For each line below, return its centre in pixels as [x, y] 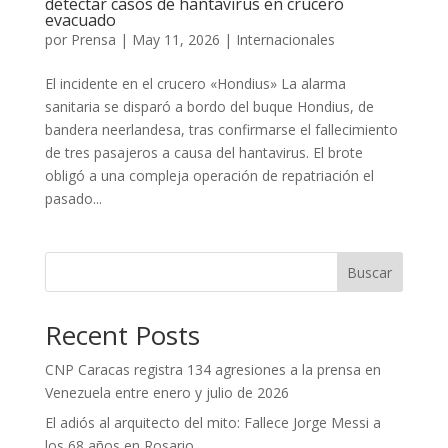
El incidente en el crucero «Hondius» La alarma [195, 83]
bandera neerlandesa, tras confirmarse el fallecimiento [221, 129]
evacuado [80, 19]
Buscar [370, 272]
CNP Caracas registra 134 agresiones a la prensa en [212, 369]
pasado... [73, 198]
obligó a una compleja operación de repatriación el [209, 175]
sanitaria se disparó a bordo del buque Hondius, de [209, 106]
